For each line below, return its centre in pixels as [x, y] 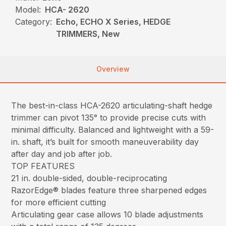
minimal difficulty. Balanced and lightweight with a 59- [113, 130]
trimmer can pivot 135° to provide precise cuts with [109, 118]
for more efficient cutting [59, 203]
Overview [113, 69]
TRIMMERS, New [88, 34]
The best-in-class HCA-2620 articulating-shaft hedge [112, 106]
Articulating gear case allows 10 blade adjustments [107, 215]
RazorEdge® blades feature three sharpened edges [109, 190]
